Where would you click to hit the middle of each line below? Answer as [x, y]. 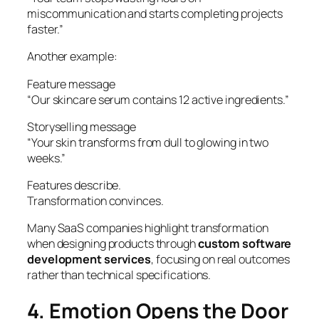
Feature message [71, 84]
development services [89, 260]
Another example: [72, 57]
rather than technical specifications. [119, 275]
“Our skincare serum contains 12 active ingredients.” [158, 99]
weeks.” [47, 158]
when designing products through [113, 244]
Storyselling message [82, 126]
